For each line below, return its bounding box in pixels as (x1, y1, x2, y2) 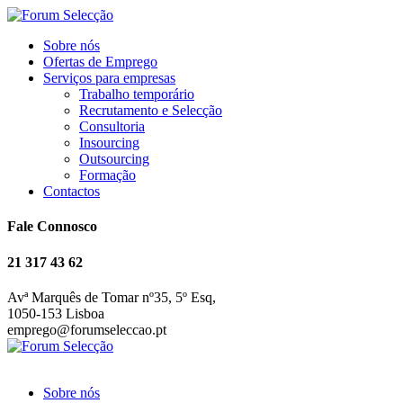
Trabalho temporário (79, 86, 194, 102)
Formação (79, 167, 136, 183)
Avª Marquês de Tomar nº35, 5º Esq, (7, 289, 216, 305)
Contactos (43, 184, 100, 199)
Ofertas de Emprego (43, 54, 157, 69)
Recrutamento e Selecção (79, 103, 222, 118)
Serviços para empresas (43, 70, 175, 85)
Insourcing (79, 135, 139, 150)
